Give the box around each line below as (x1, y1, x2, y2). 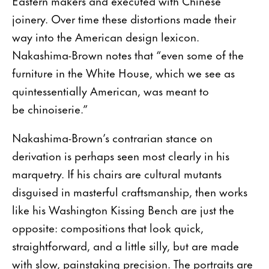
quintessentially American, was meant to (12, 81, 209, 99)
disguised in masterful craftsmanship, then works (12, 182, 247, 200)
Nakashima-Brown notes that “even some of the (12, 45, 244, 63)
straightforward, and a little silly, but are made (12, 236, 239, 254)
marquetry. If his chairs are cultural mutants (12, 164, 222, 182)
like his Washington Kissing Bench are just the (12, 200, 234, 218)
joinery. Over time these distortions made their (12, 9, 236, 27)
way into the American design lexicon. (12, 27, 199, 45)
